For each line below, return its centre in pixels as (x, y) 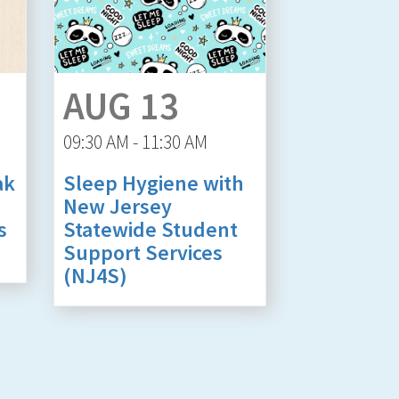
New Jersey (117, 206)
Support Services (142, 252)
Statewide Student (150, 229)
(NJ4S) (95, 275)
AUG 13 (121, 106)
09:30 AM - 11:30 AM (135, 142)
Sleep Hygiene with (153, 183)
